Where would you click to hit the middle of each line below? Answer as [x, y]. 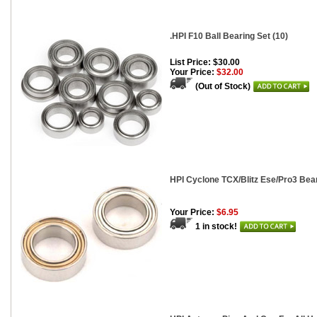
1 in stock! [217, 226]
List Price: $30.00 [205, 62]
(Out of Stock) [224, 86]
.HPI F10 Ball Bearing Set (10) [229, 36]
